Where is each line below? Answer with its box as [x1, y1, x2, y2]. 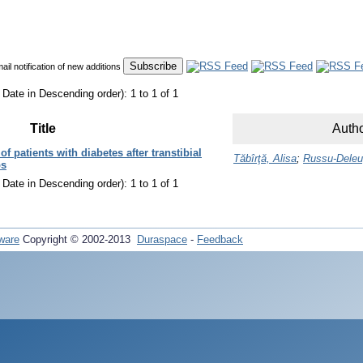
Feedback [197, 233, 243, 246]
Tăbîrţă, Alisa [233, 152, 297, 165]
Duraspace [137, 233, 187, 246]
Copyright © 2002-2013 [19, 233, 137, 246]
